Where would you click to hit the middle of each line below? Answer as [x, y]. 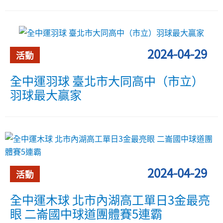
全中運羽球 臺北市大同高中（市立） [107, 80]
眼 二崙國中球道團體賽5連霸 [86, 213]
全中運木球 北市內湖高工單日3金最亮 [110, 199]
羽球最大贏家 [46, 94]
